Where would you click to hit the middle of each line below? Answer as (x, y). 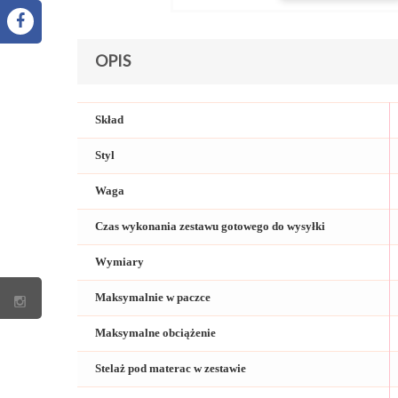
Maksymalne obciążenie (155, 332)
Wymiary (119, 261)
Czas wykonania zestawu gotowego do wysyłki (210, 226)
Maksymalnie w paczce (153, 297)
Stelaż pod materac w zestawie (171, 368)
